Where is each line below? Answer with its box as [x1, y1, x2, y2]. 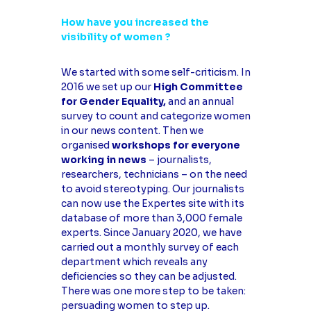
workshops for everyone [111, 139, 240, 152]
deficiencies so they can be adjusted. [60, 270, 237, 283]
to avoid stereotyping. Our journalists [60, 183, 244, 196]
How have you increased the [60, 15, 209, 28]
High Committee [153, 81, 243, 94]
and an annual [165, 95, 234, 108]
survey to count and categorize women [60, 110, 251, 123]
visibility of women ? [60, 30, 171, 43]
